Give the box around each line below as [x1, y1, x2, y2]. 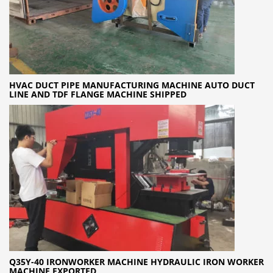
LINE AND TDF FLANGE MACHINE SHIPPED [9, 88, 186, 100]
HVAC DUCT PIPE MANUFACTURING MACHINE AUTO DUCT [9, 79, 255, 91]
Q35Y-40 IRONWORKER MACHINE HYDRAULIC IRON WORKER [9, 255, 264, 268]
